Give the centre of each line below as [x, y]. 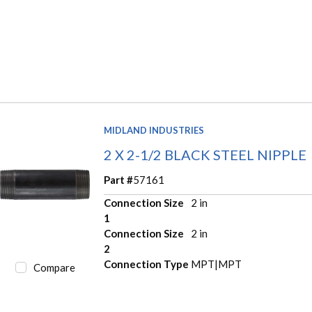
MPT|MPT [216, 264]
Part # [119, 179]
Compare [54, 267]
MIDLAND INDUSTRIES [154, 130]
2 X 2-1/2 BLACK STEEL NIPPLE [205, 154]
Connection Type [147, 264]
